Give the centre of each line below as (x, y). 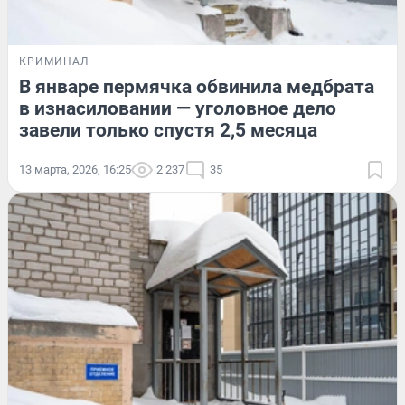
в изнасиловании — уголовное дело (178, 108)
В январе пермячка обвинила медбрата (197, 86)
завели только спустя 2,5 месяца (168, 130)
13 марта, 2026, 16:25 (75, 169)
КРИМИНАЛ (54, 61)
